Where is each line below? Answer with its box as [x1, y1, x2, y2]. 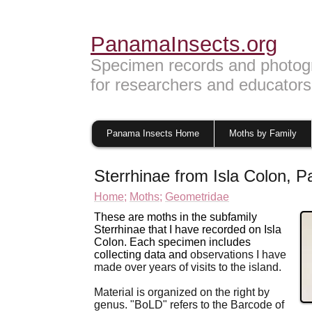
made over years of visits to [94, 261, 228, 273]
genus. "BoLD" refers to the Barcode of [94, 299, 284, 311]
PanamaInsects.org [91, 32, 277, 56]
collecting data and [94, 249, 190, 260]
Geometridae [165, 191, 229, 203]
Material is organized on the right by [94, 286, 270, 298]
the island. [228, 261, 281, 273]
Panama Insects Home [107, 128, 199, 139]
